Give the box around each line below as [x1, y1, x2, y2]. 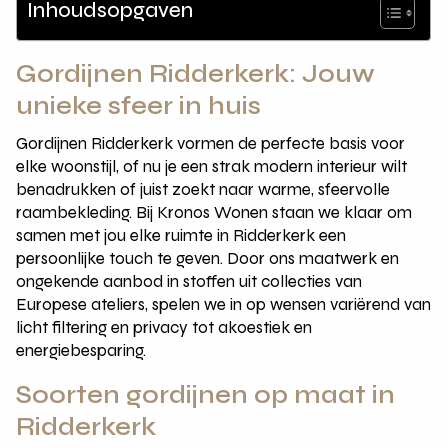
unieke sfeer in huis [16, 90, 262, 121]
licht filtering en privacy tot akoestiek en [16, 316, 313, 338]
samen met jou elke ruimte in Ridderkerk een [16, 224, 347, 246]
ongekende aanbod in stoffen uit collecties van [16, 270, 363, 292]
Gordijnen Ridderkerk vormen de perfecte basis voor [16, 132, 406, 154]
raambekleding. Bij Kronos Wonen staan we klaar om [16, 201, 413, 223]
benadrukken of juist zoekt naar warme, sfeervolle [16, 178, 391, 200]
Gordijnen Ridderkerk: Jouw [16, 58, 376, 89]
